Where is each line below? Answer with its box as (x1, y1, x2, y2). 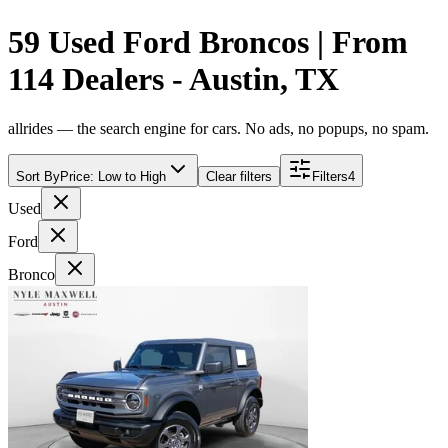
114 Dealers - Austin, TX (8, 61, 339, 98)
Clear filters (206, 168, 272, 184)
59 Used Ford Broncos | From (8, 24, 408, 61)
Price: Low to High (60, 168, 166, 184)
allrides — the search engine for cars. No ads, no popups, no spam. (8, 119, 429, 137)
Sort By (16, 168, 60, 184)
